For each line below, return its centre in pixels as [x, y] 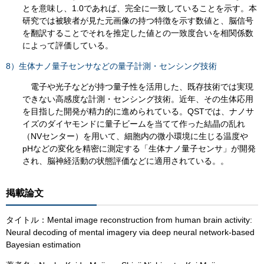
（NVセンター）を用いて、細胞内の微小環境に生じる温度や [135, 136]
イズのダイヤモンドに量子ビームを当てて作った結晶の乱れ [134, 124]
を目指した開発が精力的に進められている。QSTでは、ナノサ [138, 112]
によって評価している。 [68, 46]
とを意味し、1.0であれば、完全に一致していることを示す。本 [140, 9]
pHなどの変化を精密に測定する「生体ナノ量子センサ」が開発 [139, 149]
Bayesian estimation [43, 244]
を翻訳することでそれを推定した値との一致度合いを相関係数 [138, 33]
